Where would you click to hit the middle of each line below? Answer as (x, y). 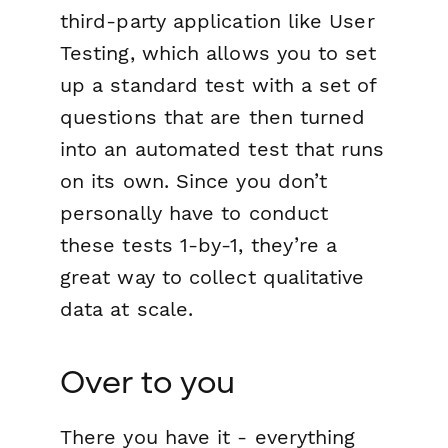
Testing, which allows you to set (218, 52)
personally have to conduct (194, 212)
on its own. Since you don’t (194, 180)
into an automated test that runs (222, 148)
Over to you (147, 380)
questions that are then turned (213, 116)
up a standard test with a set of (218, 84)
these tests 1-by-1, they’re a (199, 244)
